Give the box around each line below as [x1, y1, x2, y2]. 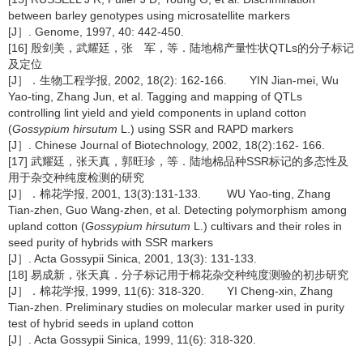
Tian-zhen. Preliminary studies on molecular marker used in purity [8, 301, 344, 314]
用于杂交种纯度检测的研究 [8, 171, 144, 184]
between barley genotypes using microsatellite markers [8, 9, 290, 22]
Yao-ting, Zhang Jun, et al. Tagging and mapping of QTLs [8, 90, 302, 103]
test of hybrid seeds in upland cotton [8, 317, 194, 330]
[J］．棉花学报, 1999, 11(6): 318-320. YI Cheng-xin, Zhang [8, 284, 333, 297]
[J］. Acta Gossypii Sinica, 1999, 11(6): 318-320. [8, 333, 263, 346]
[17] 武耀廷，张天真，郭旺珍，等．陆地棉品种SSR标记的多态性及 [8, 155, 348, 168]
